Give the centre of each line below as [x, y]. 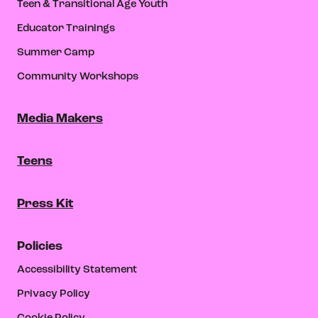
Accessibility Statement [77, 270]
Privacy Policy [54, 294]
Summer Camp [56, 53]
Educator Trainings [66, 28]
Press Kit [45, 204]
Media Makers [60, 119]
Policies [40, 246]
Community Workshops [78, 77]
